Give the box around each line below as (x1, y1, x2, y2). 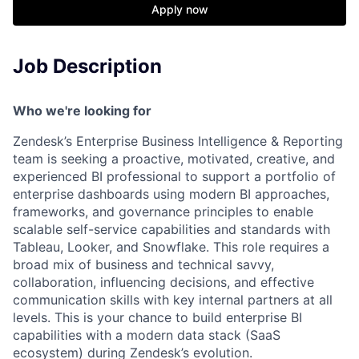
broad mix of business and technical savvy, (13, 256, 274, 272)
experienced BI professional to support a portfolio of (13, 168, 336, 184)
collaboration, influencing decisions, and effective (13, 274, 314, 290)
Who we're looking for (13, 103, 151, 119)
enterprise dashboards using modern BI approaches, (13, 186, 329, 202)
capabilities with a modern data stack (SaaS (13, 327, 280, 343)
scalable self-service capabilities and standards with (13, 221, 330, 237)
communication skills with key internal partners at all (13, 292, 333, 308)
